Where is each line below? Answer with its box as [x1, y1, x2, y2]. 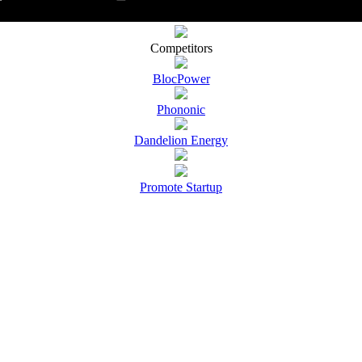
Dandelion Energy [134, 133, 228, 147]
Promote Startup [140, 179, 222, 194]
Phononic [157, 102, 205, 116]
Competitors [149, 40, 213, 55]
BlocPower [152, 71, 210, 86]
